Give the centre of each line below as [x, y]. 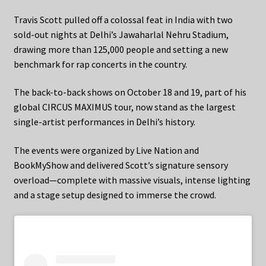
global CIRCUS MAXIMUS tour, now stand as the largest [124, 107]
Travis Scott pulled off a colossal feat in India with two [123, 19]
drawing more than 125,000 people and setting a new [121, 49]
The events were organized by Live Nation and [106, 150]
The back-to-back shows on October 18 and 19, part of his [130, 92]
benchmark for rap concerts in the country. [100, 64]
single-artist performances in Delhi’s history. [104, 122]
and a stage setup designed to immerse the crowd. [115, 194]
